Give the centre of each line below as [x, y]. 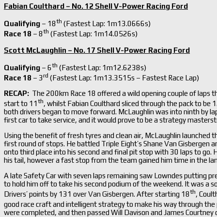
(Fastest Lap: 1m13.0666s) [106, 23]
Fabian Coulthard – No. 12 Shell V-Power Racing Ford [96, 6]
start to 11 [21, 103]
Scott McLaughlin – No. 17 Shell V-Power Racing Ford [97, 50]
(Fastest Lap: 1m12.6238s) [102, 67]
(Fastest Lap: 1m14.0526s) [93, 33]
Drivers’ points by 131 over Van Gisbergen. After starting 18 [97, 194]
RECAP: [16, 93]
